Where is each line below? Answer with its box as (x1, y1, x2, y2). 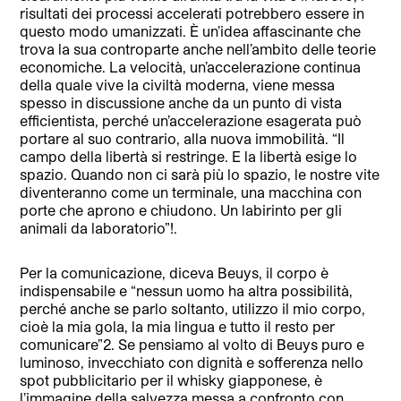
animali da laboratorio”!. (20, 218, 178, 236)
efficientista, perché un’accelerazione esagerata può (20, 111, 363, 129)
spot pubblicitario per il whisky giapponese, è (20, 371, 323, 388)
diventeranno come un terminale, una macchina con (20, 183, 363, 200)
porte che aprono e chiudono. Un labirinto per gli (20, 200, 343, 218)
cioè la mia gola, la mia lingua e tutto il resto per (20, 317, 336, 335)
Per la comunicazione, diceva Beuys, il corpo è (20, 263, 329, 281)
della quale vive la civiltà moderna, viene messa (20, 75, 336, 93)
